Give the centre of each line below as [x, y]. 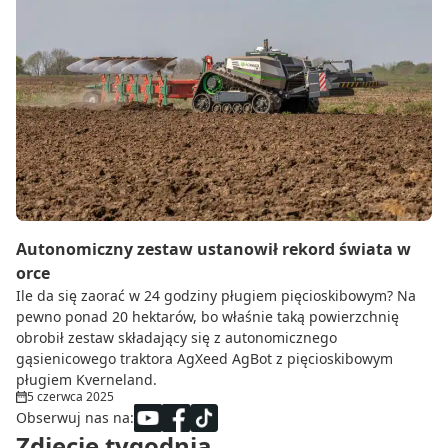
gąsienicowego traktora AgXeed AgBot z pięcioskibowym [204, 359]
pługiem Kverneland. [86, 380]
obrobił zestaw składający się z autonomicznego [176, 338]
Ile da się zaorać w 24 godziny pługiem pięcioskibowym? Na [216, 296]
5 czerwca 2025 [70, 397]
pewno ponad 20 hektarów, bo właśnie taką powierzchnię [207, 317]
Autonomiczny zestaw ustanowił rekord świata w [213, 249]
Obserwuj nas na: [75, 418]
